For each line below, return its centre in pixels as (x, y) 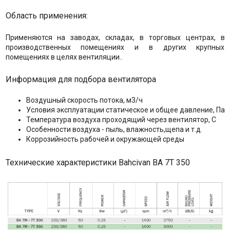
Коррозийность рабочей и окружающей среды (105, 139)
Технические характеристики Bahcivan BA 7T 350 (98, 162)
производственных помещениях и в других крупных (115, 47)
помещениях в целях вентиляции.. (64, 57)
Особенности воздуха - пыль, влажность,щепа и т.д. (114, 129)
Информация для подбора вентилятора (81, 79)
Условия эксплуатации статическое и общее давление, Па (125, 110)
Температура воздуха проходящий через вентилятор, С (121, 119)
